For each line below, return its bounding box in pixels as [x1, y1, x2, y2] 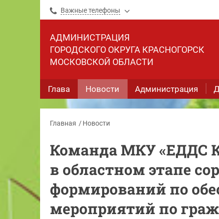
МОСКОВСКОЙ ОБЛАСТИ [50, 57, 153, 67]
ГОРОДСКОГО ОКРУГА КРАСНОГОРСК [50, 44, 204, 55]
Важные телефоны [61, 6, 120, 14]
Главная [50, 119, 76, 127]
